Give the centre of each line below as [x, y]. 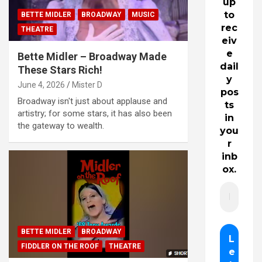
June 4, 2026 [41, 85]
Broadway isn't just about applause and [92, 101]
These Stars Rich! [60, 70]
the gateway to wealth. [61, 126]
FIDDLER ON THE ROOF [60, 246]
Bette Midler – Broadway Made [92, 57]
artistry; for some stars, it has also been [95, 114]
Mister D [87, 85]
